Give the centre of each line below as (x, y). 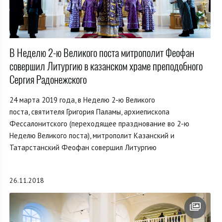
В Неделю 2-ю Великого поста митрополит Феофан (102, 53)
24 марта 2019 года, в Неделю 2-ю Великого (82, 100)
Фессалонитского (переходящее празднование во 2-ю (99, 124)
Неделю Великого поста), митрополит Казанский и (92, 136)
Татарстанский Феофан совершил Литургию (83, 148)
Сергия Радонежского (48, 80)
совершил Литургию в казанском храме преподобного (106, 66)
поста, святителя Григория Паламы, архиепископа (89, 112)
